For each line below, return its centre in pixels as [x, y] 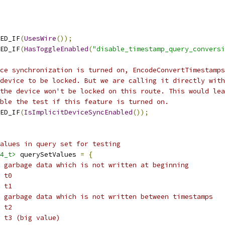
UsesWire [40, 38]
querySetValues [48, 154]
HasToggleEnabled [56, 49]
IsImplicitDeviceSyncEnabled [78, 112]
